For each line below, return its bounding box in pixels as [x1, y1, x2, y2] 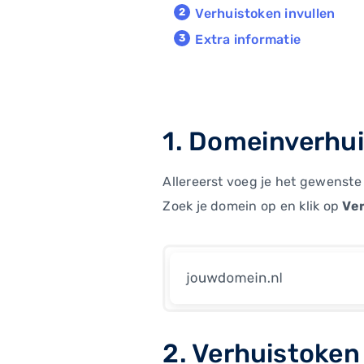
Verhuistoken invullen [195, 5, 336, 21]
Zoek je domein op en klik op [162, 197, 343, 214]
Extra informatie [195, 31, 301, 47]
